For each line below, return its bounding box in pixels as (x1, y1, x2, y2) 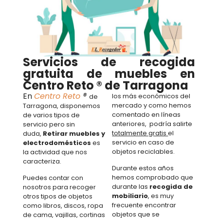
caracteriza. (22, 156, 61, 166)
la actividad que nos (22, 147, 87, 157)
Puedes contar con (22, 173, 83, 182)
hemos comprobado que (112, 172, 194, 182)
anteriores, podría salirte (112, 119, 193, 128)
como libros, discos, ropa (22, 200, 103, 210)
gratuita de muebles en (22, 65, 196, 82)
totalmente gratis (112, 128, 168, 138)
